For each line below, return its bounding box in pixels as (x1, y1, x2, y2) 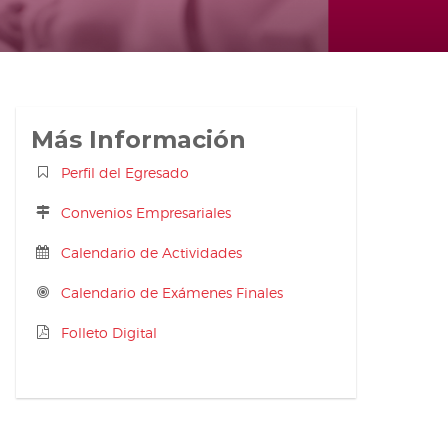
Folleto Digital (61, 324, 157, 341)
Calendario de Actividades (61, 244, 242, 261)
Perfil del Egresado (61, 164, 189, 181)
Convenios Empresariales (61, 204, 231, 221)
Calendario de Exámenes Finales (61, 284, 283, 301)
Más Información (31, 125, 246, 154)
